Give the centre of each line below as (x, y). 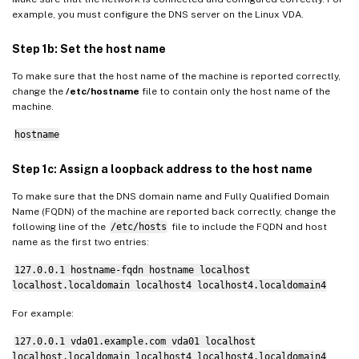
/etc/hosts (138, 226)
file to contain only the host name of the (235, 91)
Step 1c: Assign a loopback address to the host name (162, 169)
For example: (43, 313)
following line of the (60, 226)
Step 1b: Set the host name (89, 48)
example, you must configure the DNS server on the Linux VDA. (158, 14)
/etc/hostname (103, 91)
